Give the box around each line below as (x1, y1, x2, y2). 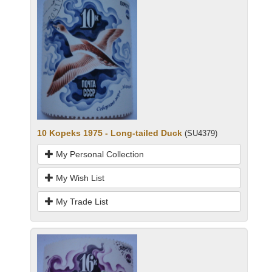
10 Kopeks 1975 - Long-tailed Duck (37, 128, 182, 138)
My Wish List (53, 173, 104, 183)
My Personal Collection (53, 149, 144, 160)
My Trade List (53, 197, 108, 207)
